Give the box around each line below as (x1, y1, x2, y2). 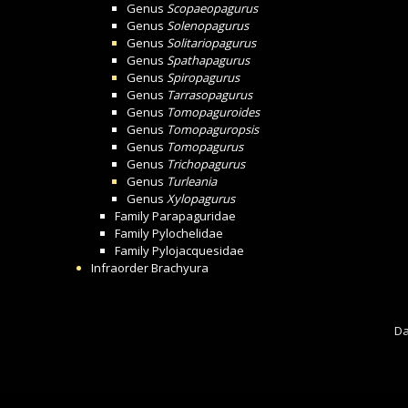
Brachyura (151, 260, 209, 276)
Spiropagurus (167, 69, 240, 86)
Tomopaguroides (167, 104, 260, 120)
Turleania (167, 173, 217, 189)
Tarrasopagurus (167, 87, 252, 103)
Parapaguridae (152, 208, 236, 224)
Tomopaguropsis (167, 121, 259, 138)
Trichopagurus (167, 156, 245, 172)
